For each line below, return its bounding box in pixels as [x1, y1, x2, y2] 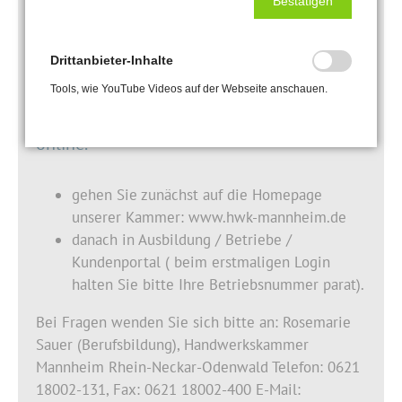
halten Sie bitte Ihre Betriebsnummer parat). [72, 275, 364, 295]
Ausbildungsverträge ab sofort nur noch [36, 109, 342, 133]
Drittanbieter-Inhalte [50, 53, 173, 67]
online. [36, 132, 88, 156]
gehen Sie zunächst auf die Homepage [72, 185, 322, 205]
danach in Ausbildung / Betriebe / [72, 230, 292, 250]
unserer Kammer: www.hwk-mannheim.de [72, 207, 346, 228]
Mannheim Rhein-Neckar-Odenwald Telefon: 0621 [36, 357, 360, 378]
